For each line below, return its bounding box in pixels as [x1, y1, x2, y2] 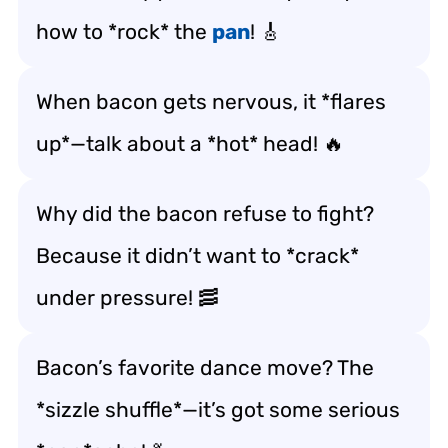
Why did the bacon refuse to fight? [36, 200, 374, 226]
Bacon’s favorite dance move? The [36, 354, 374, 380]
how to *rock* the [36, 18, 212, 44]
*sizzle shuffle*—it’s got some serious [36, 396, 400, 422]
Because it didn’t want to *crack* [36, 242, 359, 268]
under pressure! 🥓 [36, 284, 219, 310]
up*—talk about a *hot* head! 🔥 [36, 130, 344, 156]
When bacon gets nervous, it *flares [36, 88, 386, 114]
